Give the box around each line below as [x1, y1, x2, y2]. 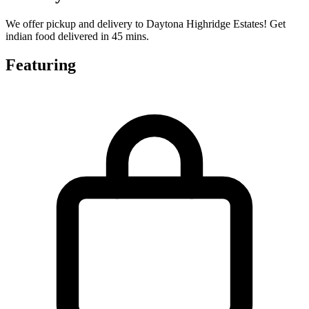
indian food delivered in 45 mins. [6, 30, 149, 42]
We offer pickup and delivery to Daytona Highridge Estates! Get [6, 17, 286, 30]
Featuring [6, 56, 76, 74]
